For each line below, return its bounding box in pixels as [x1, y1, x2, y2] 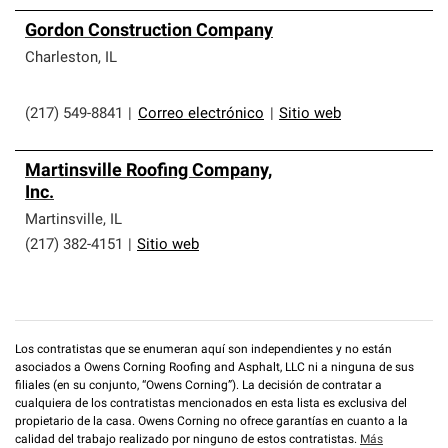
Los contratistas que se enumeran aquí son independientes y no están [15, 344, 392, 356]
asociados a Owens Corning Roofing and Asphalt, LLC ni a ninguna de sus [15, 362, 414, 374]
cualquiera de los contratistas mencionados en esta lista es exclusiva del [15, 398, 407, 410]
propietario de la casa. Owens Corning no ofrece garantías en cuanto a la [15, 416, 408, 428]
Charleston [25, 51, 98, 66]
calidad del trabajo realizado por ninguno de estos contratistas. [15, 434, 360, 446]
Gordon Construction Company [25, 22, 273, 41]
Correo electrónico [138, 107, 264, 122]
